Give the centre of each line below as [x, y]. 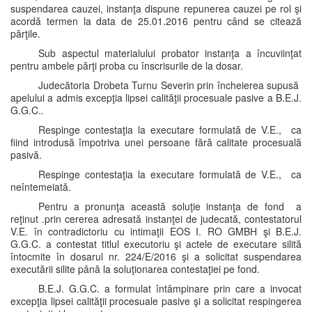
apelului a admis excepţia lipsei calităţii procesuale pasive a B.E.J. [156, 97]
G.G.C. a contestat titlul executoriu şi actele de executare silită [156, 244]
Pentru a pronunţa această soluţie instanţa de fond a [170, 206]
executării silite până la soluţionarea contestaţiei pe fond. [135, 269]
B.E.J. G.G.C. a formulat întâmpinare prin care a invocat [170, 288]
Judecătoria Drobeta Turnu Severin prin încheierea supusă [170, 85]
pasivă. [26, 155]
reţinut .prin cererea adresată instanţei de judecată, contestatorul [156, 219]
